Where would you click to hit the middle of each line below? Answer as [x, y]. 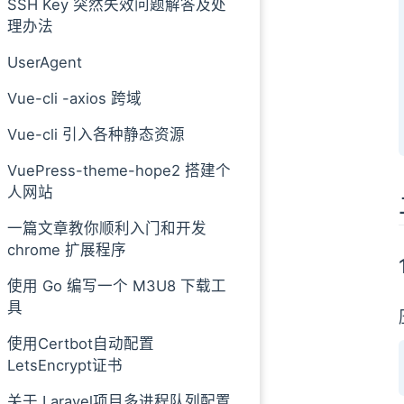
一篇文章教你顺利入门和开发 [107, 228]
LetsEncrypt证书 [65, 365]
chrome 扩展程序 [67, 249]
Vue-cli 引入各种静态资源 [96, 134]
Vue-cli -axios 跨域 [74, 98]
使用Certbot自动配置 [81, 343]
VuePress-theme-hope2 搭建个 [119, 170]
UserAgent [45, 62]
